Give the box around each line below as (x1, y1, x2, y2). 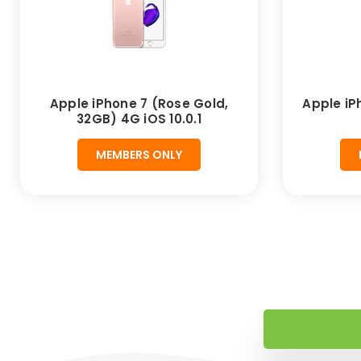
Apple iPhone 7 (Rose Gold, (49, 95, 229, 113)
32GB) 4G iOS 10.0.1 (77, 110, 201, 128)
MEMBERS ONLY (96, 147, 182, 164)
